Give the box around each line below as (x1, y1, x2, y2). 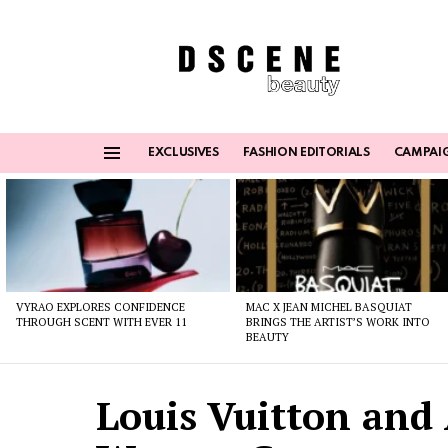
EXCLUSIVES (148, 147, 219, 160)
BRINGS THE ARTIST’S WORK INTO (246, 314, 431, 329)
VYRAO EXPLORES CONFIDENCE (16, 299, 185, 314)
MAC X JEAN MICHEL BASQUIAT (246, 299, 413, 314)
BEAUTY (246, 329, 290, 344)
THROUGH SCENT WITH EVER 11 (16, 314, 187, 329)
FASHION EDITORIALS (242, 147, 370, 160)
